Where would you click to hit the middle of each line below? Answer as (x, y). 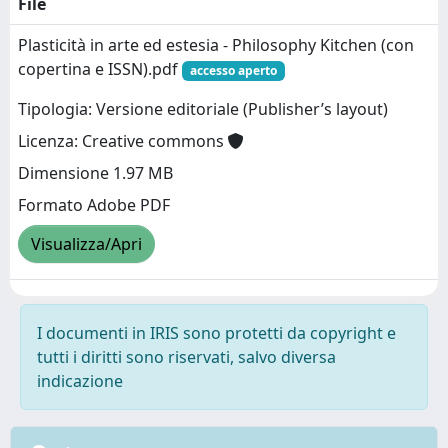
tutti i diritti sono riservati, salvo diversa (186, 357)
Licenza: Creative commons (123, 141)
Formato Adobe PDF (94, 205)
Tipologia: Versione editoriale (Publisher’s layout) (203, 109)
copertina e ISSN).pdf (100, 69)
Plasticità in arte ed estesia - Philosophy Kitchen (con (216, 45)
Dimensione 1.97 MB (95, 173)
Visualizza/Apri (86, 244)
